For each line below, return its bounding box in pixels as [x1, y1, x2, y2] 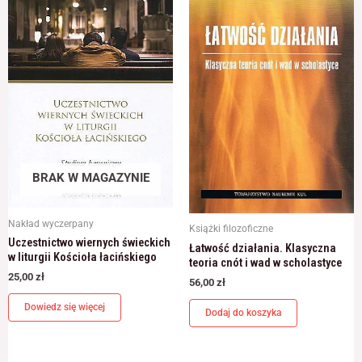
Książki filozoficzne [189, 222, 273, 235]
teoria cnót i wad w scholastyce [189, 255, 342, 270]
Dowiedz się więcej [24, 301, 105, 314]
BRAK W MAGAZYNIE [32, 170, 149, 186]
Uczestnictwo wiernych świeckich [8, 234, 170, 250]
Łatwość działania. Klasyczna [189, 240, 336, 255]
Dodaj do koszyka [205, 307, 281, 319]
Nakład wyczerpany [8, 217, 94, 229]
